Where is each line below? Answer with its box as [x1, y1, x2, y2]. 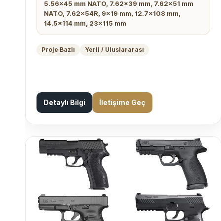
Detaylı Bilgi [43, 98, 85, 107]
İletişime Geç [99, 98, 146, 107]
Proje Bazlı [41, 45, 75, 53]
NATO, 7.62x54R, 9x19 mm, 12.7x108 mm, [44, 9, 181, 17]
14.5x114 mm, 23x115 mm [44, 19, 126, 27]
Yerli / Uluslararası [85, 45, 144, 53]
